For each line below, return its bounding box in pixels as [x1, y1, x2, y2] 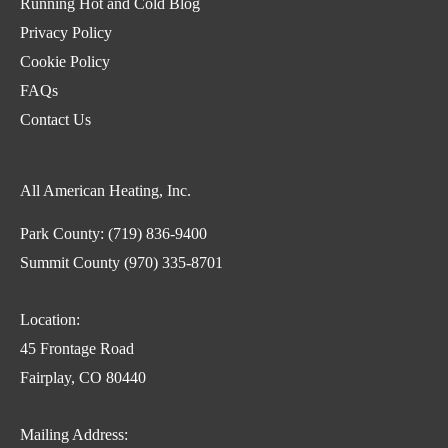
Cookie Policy [20, 52, 110, 70]
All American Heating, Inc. [20, 181, 191, 199]
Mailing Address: [20, 425, 128, 443]
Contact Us [20, 110, 91, 128]
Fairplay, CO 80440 [20, 368, 146, 386]
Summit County [20, 253, 124, 271]
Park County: [20, 224, 108, 242]
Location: [20, 310, 80, 328]
